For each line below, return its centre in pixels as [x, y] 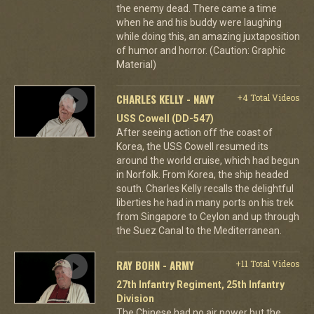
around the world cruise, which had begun [207, 160]
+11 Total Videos [267, 263]
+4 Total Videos [268, 97]
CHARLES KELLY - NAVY [165, 98]
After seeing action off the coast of [194, 132]
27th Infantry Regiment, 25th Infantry [200, 284]
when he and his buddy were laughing [199, 22]
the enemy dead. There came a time [196, 8]
